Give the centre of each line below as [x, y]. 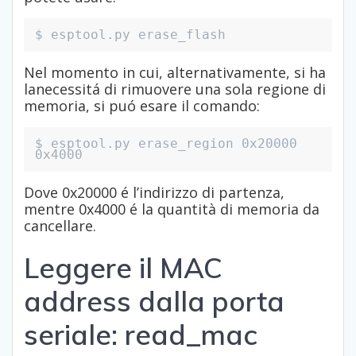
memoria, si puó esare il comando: [142, 106]
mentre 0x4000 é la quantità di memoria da [172, 209]
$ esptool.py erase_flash [130, 35]
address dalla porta [154, 302]
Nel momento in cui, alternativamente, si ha [175, 73]
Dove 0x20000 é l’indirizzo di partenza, [154, 193]
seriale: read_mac [141, 335]
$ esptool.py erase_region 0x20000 [166, 144]
